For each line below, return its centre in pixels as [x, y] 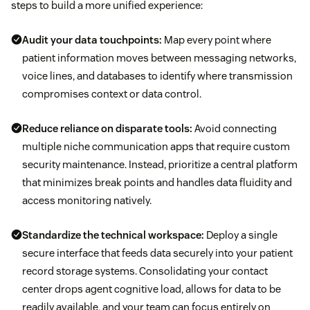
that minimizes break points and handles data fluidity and [157, 182]
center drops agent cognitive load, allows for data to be [152, 289]
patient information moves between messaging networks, [159, 57]
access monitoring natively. [87, 200]
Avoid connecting [235, 128]
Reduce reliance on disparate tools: [107, 128]
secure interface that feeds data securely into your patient [157, 253]
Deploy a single [241, 235]
